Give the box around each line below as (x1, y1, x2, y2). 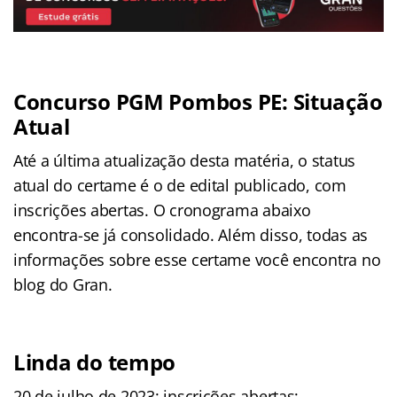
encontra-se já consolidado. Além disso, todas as (13, 223, 369, 245)
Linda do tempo (13, 346, 176, 377)
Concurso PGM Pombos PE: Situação (13, 86, 383, 116)
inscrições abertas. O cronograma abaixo (13, 198, 311, 221)
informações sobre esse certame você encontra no (13, 248, 381, 270)
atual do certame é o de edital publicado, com (13, 174, 346, 196)
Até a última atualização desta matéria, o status (13, 149, 356, 171)
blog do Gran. (13, 273, 113, 295)
